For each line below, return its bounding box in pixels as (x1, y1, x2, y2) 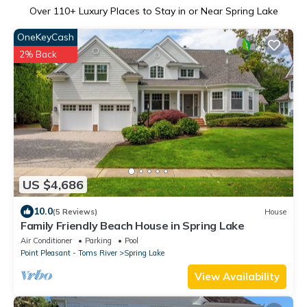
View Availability (195, 270, 280, 284)
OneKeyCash (17, 31, 74, 44)
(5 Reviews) (53, 206, 97, 217)
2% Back (19, 49, 57, 60)
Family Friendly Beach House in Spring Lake (21, 219, 245, 233)
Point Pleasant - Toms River (21, 248, 117, 258)
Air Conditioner (21, 236, 72, 246)
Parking (85, 236, 112, 246)
